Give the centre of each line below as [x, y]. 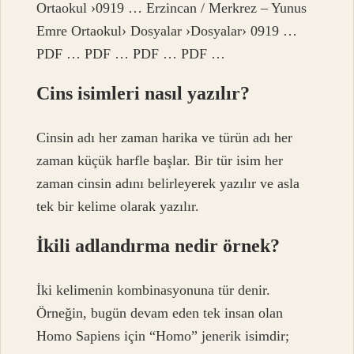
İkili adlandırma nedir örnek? [158, 245]
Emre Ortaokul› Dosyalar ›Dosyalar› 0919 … [167, 30]
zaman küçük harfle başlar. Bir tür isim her [160, 160]
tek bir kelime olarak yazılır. [118, 206]
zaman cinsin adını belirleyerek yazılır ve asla [168, 183]
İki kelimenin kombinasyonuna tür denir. [154, 290]
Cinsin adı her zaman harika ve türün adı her [165, 137]
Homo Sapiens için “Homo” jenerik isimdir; [163, 336]
